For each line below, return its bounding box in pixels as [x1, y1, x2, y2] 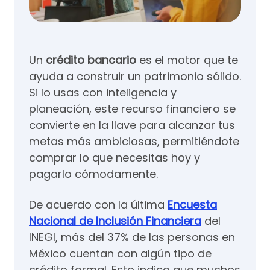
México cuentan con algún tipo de [29, 245, 212, 261]
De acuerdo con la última [29, 196, 168, 212]
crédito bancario [46, 52, 136, 67]
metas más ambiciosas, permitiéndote [29, 133, 239, 149]
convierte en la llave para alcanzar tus [29, 117, 235, 133]
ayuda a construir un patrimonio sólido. [29, 68, 241, 84]
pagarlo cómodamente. [29, 166, 158, 181]
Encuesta [168, 196, 217, 212]
